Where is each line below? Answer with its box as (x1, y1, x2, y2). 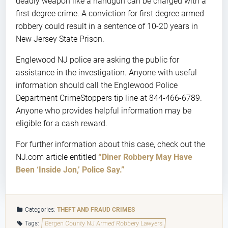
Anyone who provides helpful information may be (16, 105, 191, 116)
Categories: (23, 206, 58, 213)
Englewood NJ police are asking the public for (16, 54, 179, 65)
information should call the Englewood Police (16, 80, 178, 90)
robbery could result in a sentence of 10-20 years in (16, 21, 198, 31)
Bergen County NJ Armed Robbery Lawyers (44, 219, 163, 227)
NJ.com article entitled (16, 152, 98, 162)
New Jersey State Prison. (16, 34, 104, 44)
